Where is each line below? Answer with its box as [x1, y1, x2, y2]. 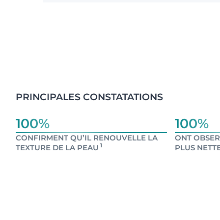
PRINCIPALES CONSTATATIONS [16, 91, 163, 103]
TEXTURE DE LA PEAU [16, 143, 99, 152]
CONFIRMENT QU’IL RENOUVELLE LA [16, 133, 158, 142]
